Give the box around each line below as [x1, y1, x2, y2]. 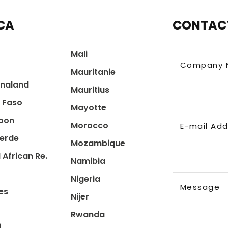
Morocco [70, 120, 108, 131]
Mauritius [70, 84, 109, 96]
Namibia [70, 155, 105, 167]
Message [180, 182, 220, 192]
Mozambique [70, 137, 125, 149]
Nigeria [70, 173, 100, 185]
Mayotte [70, 102, 106, 113]
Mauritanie [70, 66, 116, 78]
